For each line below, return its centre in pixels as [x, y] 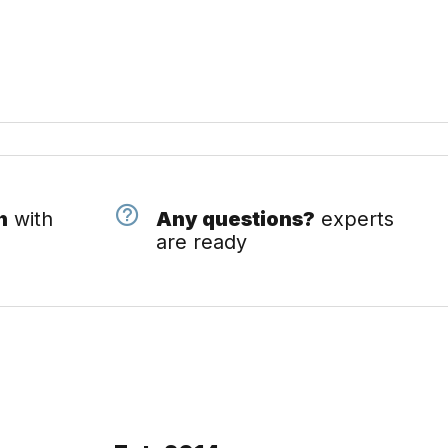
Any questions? [235, 219]
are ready [201, 242]
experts [354, 219]
